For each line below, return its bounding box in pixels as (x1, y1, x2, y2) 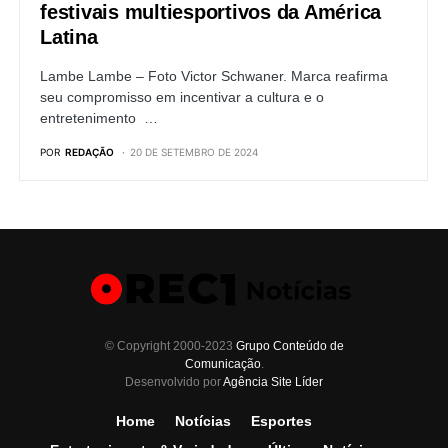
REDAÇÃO (65, 146, 114, 158)
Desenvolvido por (125, 375, 223, 389)
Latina (40, 26, 98, 48)
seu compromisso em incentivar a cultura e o (40, 89, 324, 105)
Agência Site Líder (223, 375, 323, 389)
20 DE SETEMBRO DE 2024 (130, 146, 258, 158)
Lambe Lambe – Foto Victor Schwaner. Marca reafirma (40, 68, 388, 84)
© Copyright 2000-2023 (104, 339, 236, 353)
